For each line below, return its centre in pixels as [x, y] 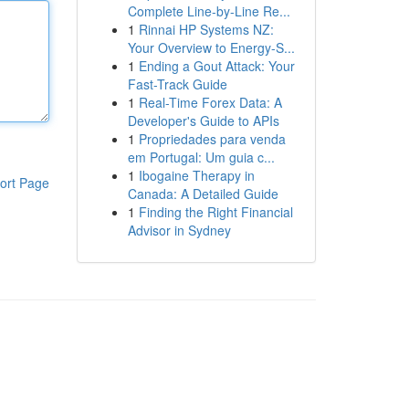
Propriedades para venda [212, 139]
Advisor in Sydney [179, 230]
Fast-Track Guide [177, 84]
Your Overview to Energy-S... [211, 47]
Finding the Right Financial [215, 212]
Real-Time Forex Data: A [210, 102]
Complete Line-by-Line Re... [209, 11]
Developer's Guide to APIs [203, 121]
